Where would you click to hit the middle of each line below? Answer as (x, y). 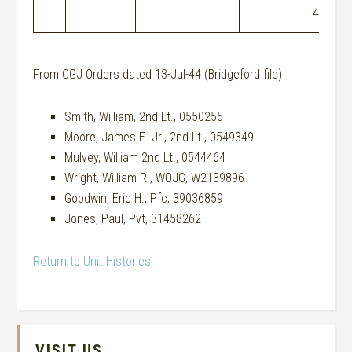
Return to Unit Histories (92, 261)
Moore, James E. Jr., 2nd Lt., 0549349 (159, 137)
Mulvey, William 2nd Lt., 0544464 (145, 158)
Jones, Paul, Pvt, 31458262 (133, 219)
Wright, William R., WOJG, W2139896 (155, 178)
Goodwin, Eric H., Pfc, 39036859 (144, 198)
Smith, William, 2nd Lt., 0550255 (144, 117)
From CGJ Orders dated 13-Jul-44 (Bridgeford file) (158, 74)
